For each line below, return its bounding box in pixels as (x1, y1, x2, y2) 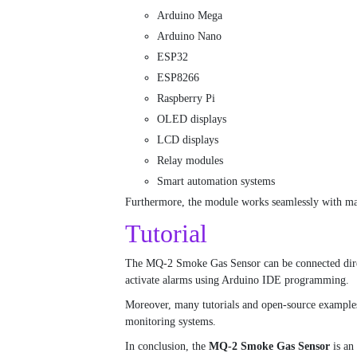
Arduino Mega (157, 10, 222, 22)
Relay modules (157, 155, 223, 167)
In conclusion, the (125, 340, 209, 353)
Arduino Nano (157, 30, 222, 43)
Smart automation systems (157, 175, 275, 188)
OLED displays (157, 113, 226, 126)
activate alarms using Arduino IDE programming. (125, 274, 349, 287)
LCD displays (157, 134, 218, 147)
